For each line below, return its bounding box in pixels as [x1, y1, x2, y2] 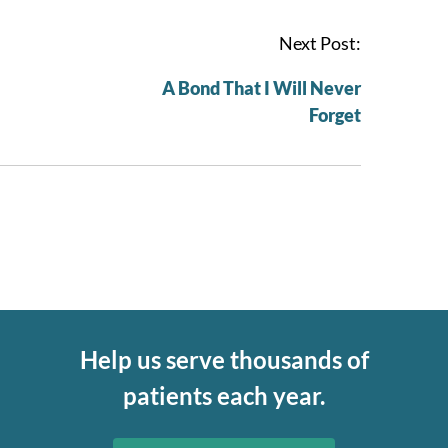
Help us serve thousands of [79, 344, 369, 374]
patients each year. [123, 380, 325, 410]
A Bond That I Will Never [162, 76, 361, 99]
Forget [309, 103, 361, 126]
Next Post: [279, 31, 361, 54]
